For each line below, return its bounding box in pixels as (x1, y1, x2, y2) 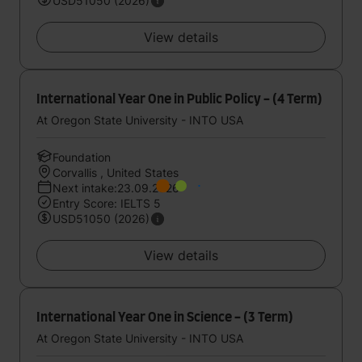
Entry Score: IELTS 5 (53, 196, 161, 210)
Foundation (53, 150, 111, 164)
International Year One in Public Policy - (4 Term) (36, 93, 322, 106)
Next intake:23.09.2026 (53, 181, 179, 195)
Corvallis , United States (53, 166, 179, 179)
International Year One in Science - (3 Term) (36, 311, 293, 324)
